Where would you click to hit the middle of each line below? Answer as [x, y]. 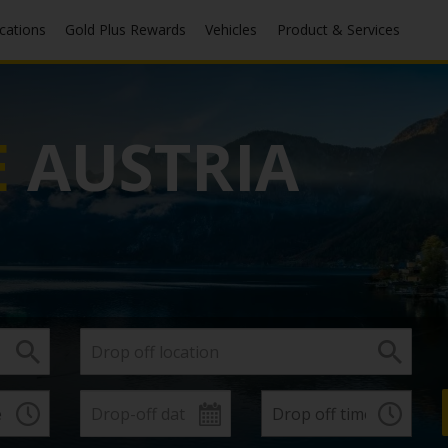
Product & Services [343, 29]
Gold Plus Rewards [130, 29]
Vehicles [235, 29]
